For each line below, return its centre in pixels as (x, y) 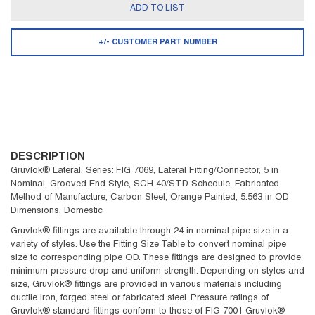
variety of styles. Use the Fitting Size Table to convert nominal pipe (148, 245)
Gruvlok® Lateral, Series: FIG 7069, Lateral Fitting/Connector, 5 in (144, 171)
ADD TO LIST (157, 8)
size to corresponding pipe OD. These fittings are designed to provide (156, 258)
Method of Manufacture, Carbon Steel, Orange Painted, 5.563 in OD (150, 198)
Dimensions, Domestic (57, 211)
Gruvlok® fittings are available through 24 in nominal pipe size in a (149, 231)
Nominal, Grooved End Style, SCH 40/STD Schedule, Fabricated (145, 184)
